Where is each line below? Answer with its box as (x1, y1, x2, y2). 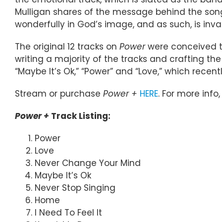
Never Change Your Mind (35, 157, 141, 169)
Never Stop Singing (35, 181, 115, 194)
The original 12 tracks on (15, 40, 119, 53)
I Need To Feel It (35, 206, 102, 219)
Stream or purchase (15, 87, 103, 100)
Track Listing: (51, 110, 111, 122)
